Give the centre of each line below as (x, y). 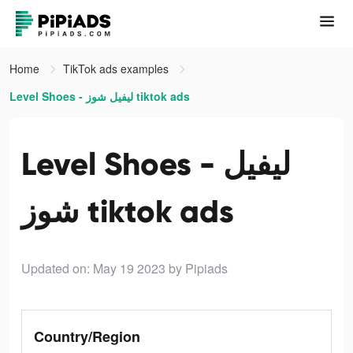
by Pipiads (198, 268)
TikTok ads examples (117, 69)
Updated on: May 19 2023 (93, 268)
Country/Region (87, 336)
